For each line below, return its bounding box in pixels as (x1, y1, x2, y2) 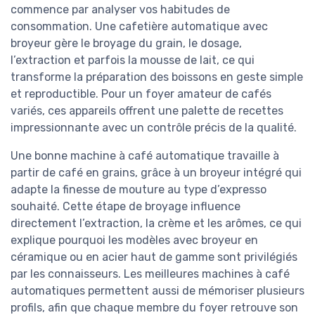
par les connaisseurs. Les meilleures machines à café (11, 267, 290, 281)
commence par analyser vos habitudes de (11, 3, 230, 16)
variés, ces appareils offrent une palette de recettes (11, 104, 283, 117)
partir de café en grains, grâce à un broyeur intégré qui (11, 166, 302, 179)
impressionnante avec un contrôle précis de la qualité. (11, 121, 297, 134)
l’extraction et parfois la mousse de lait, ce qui (11, 53, 255, 67)
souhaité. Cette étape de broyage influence (11, 200, 240, 213)
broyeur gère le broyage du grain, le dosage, (11, 37, 242, 50)
